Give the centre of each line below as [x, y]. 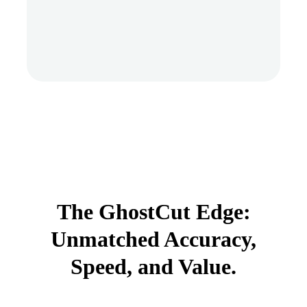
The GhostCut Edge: [153, 211]
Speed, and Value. [153, 266]
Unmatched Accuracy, [153, 239]
